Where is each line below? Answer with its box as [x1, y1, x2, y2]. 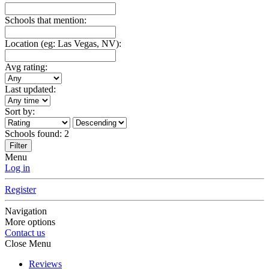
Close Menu [5, 238, 51, 249]
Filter [10, 141, 27, 151]
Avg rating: [5, 62, 47, 73]
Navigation [5, 206, 47, 217]
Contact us [5, 228, 45, 238]
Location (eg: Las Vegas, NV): [5, 38, 121, 49]
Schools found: [5, 128, 64, 139]
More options [5, 217, 55, 228]
